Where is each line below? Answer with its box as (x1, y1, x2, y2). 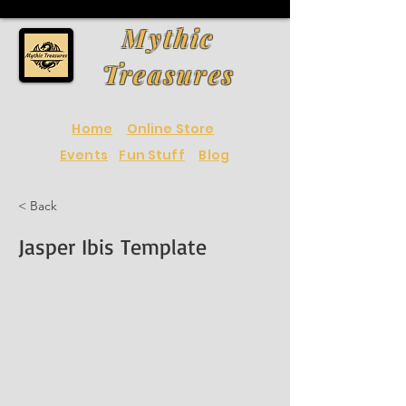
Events (60, 146, 108, 164)
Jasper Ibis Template (18, 233, 207, 260)
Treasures (101, 57, 236, 91)
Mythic (122, 21, 215, 54)
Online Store (126, 120, 215, 138)
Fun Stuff (119, 146, 185, 164)
